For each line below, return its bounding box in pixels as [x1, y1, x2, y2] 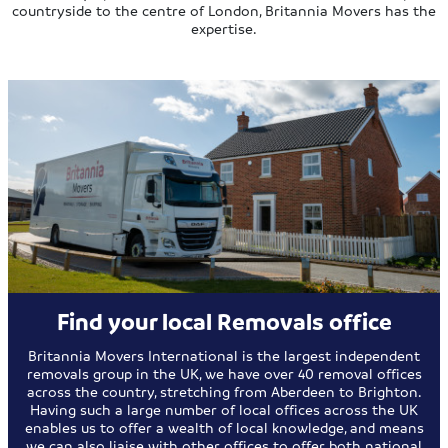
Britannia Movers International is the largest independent [28, 346, 420, 365]
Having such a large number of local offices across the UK [30, 400, 418, 419]
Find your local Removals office [56, 307, 392, 337]
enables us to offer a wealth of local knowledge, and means [24, 418, 424, 437]
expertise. [191, 19, 257, 38]
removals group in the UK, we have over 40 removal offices [26, 364, 422, 383]
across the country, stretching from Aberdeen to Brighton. [26, 382, 422, 401]
